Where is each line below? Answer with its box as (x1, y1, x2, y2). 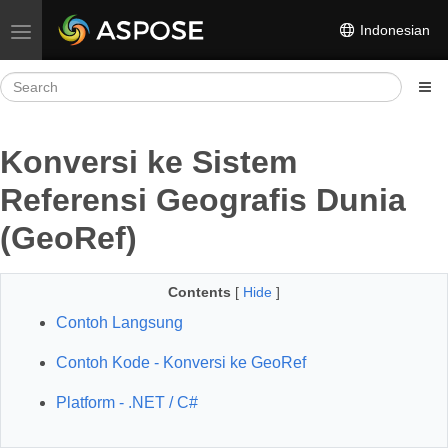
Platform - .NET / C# (56, 394, 198, 411)
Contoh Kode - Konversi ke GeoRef (56, 354, 306, 371)
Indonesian (356, 21, 430, 38)
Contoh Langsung (56, 314, 183, 331)
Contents (168, 284, 231, 300)
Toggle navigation (20, 22, 131, 38)
